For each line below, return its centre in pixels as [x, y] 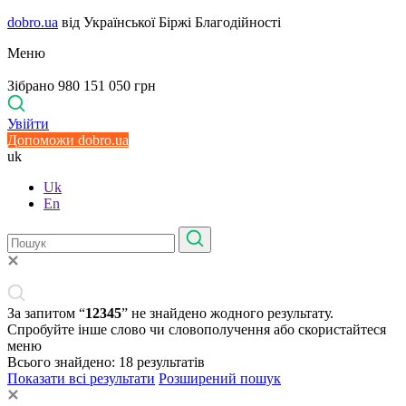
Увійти [28, 124]
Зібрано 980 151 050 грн [82, 86]
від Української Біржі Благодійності [169, 22]
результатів [171, 362]
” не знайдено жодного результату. [227, 313]
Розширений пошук [220, 378]
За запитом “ [46, 313]
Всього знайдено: [63, 362]
